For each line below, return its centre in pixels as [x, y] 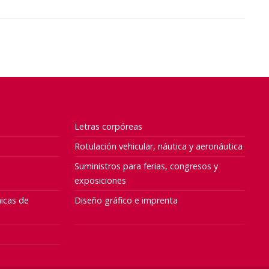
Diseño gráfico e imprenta [126, 200]
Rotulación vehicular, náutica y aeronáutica [159, 146]
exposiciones [101, 180]
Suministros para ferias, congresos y [147, 166]
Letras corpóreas [109, 126]
